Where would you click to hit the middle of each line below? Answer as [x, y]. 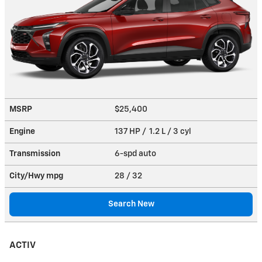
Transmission [35, 154]
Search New [131, 204]
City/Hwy [28, 176]
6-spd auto [136, 154]
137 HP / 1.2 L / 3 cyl [154, 131]
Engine [22, 131]
